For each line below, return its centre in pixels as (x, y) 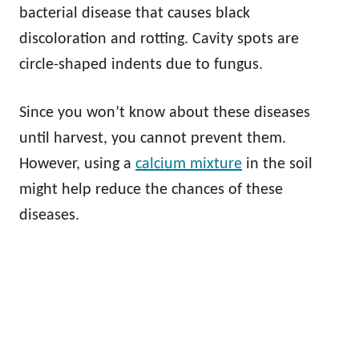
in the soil (277, 164)
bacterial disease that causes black (135, 13)
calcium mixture (189, 164)
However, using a (77, 164)
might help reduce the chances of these (151, 190)
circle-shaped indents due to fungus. (141, 65)
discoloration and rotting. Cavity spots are (159, 39)
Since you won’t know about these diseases (165, 113)
